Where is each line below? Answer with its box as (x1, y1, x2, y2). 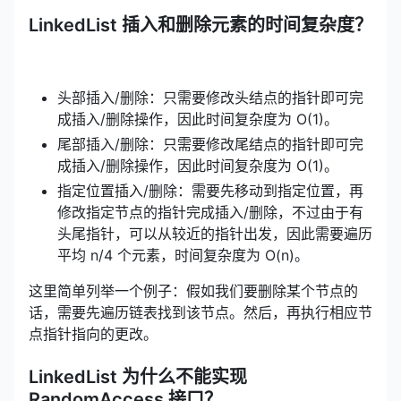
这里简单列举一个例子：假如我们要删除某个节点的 (29, 281, 358, 300)
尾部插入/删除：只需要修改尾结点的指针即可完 (57, 134, 363, 153)
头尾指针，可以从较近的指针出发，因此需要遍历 (57, 224, 372, 243)
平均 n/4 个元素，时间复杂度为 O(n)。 (57, 245, 309, 264)
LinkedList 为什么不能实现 (29, 365, 247, 388)
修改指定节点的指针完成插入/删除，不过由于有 (57, 202, 363, 221)
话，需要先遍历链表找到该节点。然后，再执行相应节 (29, 303, 372, 321)
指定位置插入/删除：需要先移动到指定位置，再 (57, 181, 363, 200)
